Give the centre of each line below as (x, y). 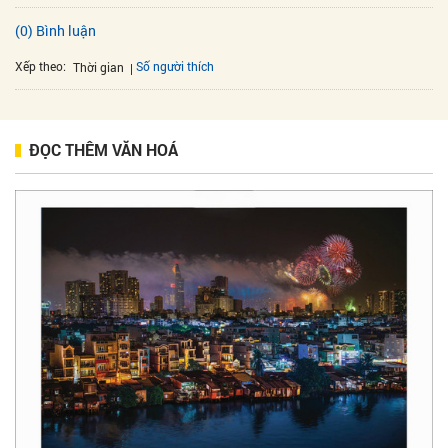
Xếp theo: (40, 65)
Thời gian (98, 66)
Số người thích (175, 65)
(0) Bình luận (55, 31)
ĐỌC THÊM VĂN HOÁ (103, 149)
